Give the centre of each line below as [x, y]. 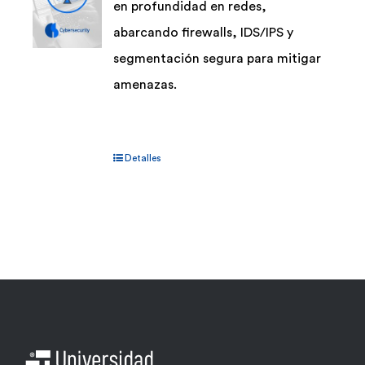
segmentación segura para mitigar [218, 59]
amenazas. [145, 85]
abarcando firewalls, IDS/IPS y [204, 33]
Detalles [143, 158]
